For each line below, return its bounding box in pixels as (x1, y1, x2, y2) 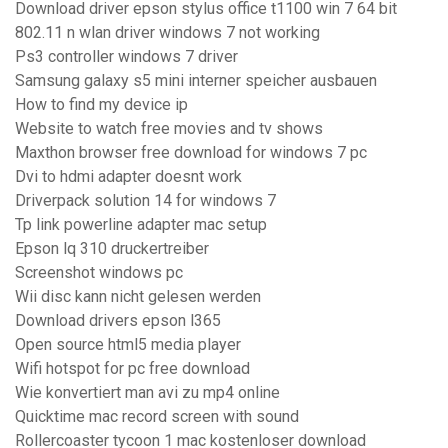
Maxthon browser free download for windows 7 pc (15, 143, 367, 163)
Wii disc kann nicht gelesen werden (15, 287, 261, 307)
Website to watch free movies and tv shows (15, 119, 323, 139)
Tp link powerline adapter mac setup (15, 215, 267, 235)
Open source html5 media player (15, 335, 241, 355)
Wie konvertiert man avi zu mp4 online (15, 383, 280, 403)
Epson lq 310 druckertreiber (15, 239, 209, 259)
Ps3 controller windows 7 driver (15, 47, 238, 67)
